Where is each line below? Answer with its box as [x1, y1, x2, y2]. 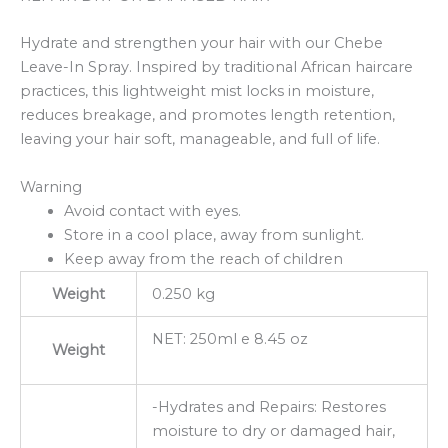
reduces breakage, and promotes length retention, [20, 106, 395, 125]
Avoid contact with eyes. [63, 201, 241, 220]
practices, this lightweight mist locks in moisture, [20, 82, 374, 101]
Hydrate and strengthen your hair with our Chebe [20, 34, 383, 53]
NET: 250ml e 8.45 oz [151, 329, 308, 348]
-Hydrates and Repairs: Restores [151, 397, 386, 416]
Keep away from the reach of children [63, 249, 343, 268]
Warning [20, 177, 82, 196]
